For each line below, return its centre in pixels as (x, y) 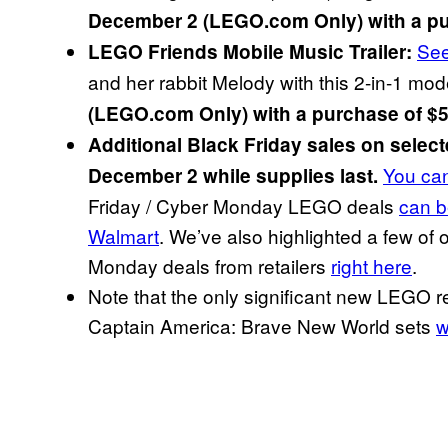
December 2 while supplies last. (235, 175)
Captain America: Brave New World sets (262, 325)
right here (371, 265)
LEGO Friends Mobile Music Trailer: (250, 51)
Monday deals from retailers (209, 265)
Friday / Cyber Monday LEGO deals (243, 205)
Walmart (123, 235)
